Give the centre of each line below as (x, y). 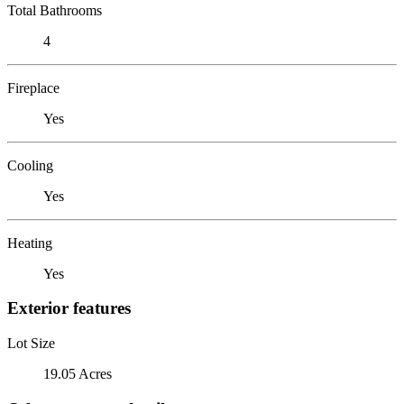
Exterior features (69, 308)
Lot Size (31, 343)
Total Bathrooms (55, 10)
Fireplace (33, 87)
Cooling (30, 165)
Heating (30, 243)
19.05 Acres (78, 373)
